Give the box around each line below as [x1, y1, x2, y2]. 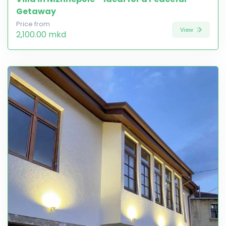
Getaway [16, 6, 56, 18]
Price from [16, 20, 50, 29]
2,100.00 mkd [16, 29, 66, 41]
